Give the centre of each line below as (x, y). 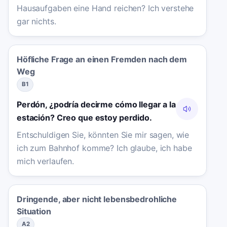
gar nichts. (36, 22)
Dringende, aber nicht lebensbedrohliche (97, 199)
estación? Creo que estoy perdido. (84, 117)
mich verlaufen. (46, 161)
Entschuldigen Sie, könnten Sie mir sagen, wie (103, 135)
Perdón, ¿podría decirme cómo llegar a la (96, 104)
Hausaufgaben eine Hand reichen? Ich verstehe (105, 8)
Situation (34, 212)
